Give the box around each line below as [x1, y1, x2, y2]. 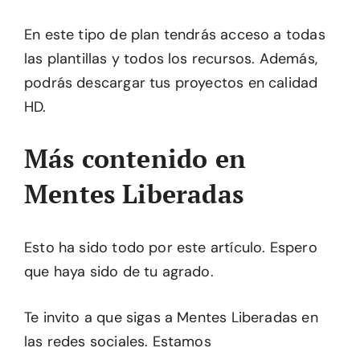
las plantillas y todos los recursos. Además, [24, 49, 317, 68]
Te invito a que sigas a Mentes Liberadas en [24, 308, 318, 327]
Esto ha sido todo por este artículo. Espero [24, 238, 317, 257]
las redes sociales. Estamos [24, 332, 211, 351]
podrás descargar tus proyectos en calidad [24, 73, 318, 92]
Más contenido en [24, 141, 246, 175]
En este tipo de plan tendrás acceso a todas [24, 25, 325, 44]
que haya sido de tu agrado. [24, 262, 214, 281]
